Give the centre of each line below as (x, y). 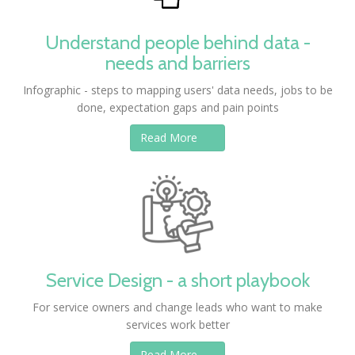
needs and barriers (177, 63)
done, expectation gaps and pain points (177, 107)
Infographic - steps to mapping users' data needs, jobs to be (177, 90)
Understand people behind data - (177, 42)
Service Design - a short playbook (177, 280)
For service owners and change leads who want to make (177, 307)
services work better (177, 324)
